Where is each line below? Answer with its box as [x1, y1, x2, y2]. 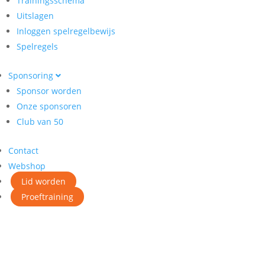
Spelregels [17, 41, 58, 52]
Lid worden [21, 176, 66, 187]
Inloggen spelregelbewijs [17, 25, 115, 37]
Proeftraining [21, 191, 73, 202]
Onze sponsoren [17, 101, 82, 112]
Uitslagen [17, 10, 54, 21]
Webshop [8, 160, 46, 172]
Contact [8, 145, 38, 156]
